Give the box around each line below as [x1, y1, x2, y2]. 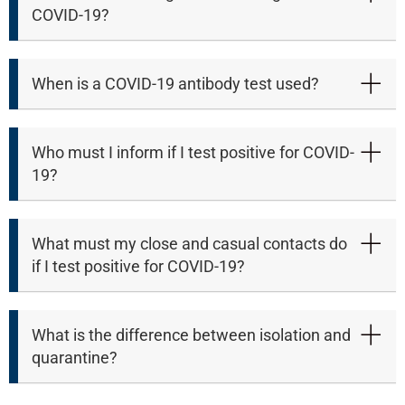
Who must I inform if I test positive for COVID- [32, 143, 354, 163]
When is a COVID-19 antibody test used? [32, 74, 319, 94]
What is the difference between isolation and [32, 325, 351, 345]
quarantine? [32, 348, 118, 368]
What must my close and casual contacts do [32, 234, 347, 254]
